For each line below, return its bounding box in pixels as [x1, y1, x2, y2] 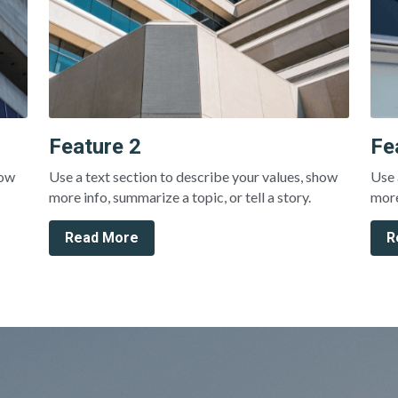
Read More [64, 228, 139, 246]
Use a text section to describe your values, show [48, 167, 338, 185]
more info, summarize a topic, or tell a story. [48, 187, 311, 205]
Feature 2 [48, 133, 141, 159]
